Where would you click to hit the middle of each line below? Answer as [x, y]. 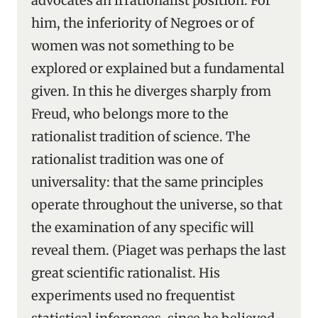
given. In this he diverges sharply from [151, 91]
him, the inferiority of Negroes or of [143, 23]
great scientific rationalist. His [126, 273]
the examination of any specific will [143, 227]
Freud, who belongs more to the [130, 114]
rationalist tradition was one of [127, 159]
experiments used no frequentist [133, 296]
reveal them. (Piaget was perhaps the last [159, 250]
